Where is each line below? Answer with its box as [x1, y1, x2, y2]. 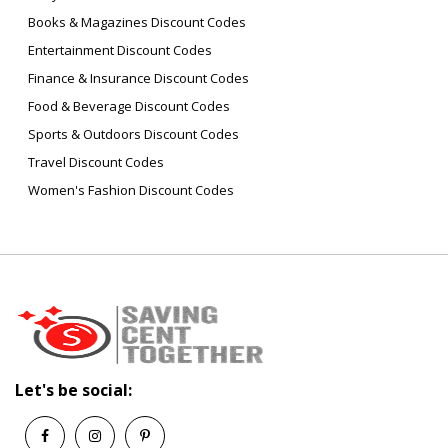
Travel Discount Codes [25, 153, 164, 172]
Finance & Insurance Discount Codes [25, 69, 249, 88]
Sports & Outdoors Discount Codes [25, 125, 239, 144]
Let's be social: [15, 379, 132, 402]
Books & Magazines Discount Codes [25, 13, 246, 32]
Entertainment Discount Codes [25, 41, 212, 60]
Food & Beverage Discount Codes [25, 97, 230, 116]
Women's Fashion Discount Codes [25, 181, 234, 200]
